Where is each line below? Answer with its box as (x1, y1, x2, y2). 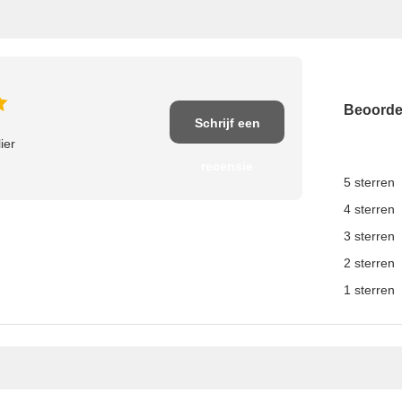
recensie (201, 159, 253, 173)
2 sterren (344, 256, 395, 270)
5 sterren (344, 175, 395, 189)
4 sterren (344, 202, 395, 216)
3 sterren (344, 229, 395, 243)
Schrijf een (194, 116, 260, 130)
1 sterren (344, 283, 395, 297)
